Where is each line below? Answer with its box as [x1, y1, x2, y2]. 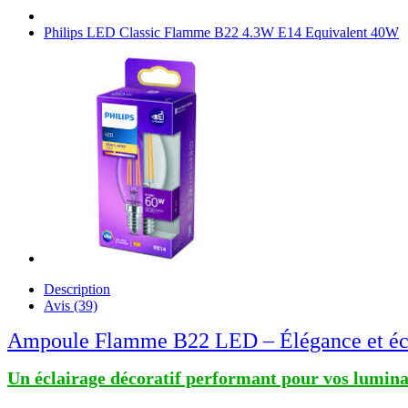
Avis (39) [44, 298, 97, 313]
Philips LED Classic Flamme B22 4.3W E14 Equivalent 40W [44, 25, 399, 40]
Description [44, 281, 110, 297]
